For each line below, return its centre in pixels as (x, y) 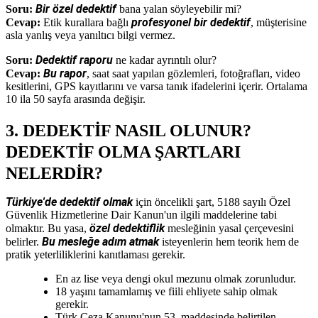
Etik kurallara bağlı (86, 22)
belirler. (24, 241)
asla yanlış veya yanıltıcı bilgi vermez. (91, 35)
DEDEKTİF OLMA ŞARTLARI (123, 152)
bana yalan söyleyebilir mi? (179, 9)
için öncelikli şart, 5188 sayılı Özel (212, 202)
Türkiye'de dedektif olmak (69, 202)
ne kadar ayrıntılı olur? (165, 60)
